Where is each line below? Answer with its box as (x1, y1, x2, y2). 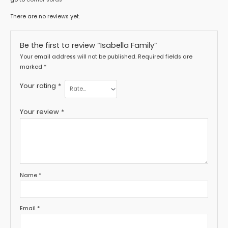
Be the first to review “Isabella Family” (20, 40, 158, 50)
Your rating (20, 81, 59, 91)
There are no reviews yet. (10, 12, 80, 20)
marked (20, 63, 44, 71)
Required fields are (138, 53, 193, 61)
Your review (20, 106, 62, 117)
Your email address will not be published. (20, 53, 137, 61)
